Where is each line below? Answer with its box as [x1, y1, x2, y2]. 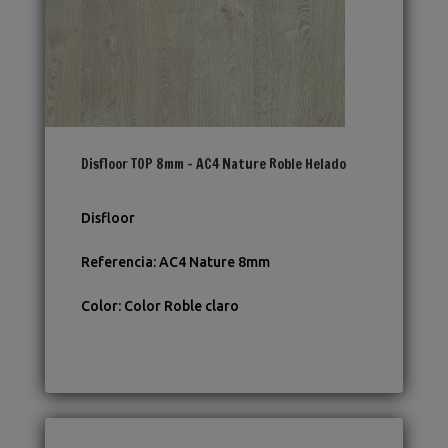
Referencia [80, 254, 153, 271]
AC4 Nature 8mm [158, 254, 270, 271]
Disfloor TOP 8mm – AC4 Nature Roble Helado [80, 154, 346, 175]
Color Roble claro [123, 298, 239, 315]
